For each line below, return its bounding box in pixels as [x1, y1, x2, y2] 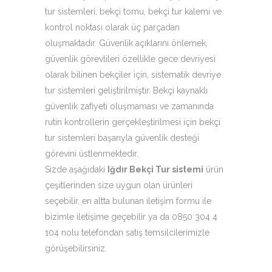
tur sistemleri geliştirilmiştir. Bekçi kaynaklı [45, 86, 208, 95]
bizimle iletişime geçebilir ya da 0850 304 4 [45, 212, 217, 222]
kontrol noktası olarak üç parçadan [45, 22, 180, 32]
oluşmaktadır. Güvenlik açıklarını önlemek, [45, 38, 208, 48]
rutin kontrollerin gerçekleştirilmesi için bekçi [45, 117, 220, 127]
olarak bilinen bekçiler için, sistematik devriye [45, 70, 221, 80]
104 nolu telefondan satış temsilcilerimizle [45, 228, 209, 237]
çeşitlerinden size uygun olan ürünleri [45, 180, 192, 190]
